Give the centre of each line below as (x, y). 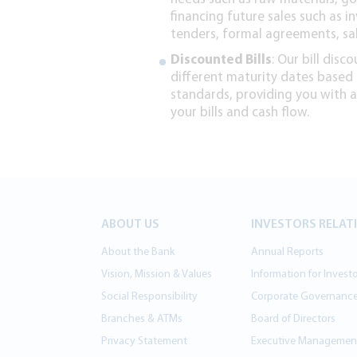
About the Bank (137, 252)
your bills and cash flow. (240, 113)
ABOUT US (130, 225)
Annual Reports (287, 252)
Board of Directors (293, 319)
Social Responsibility (149, 297)
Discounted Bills (221, 60)
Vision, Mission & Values (156, 275)
